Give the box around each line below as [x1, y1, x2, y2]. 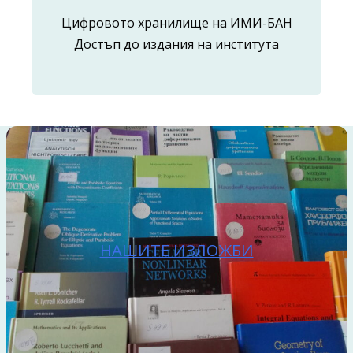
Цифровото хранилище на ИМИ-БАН [61, 14, 292, 32]
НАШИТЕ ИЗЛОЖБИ [99, 240, 254, 261]
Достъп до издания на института [74, 35, 279, 53]
